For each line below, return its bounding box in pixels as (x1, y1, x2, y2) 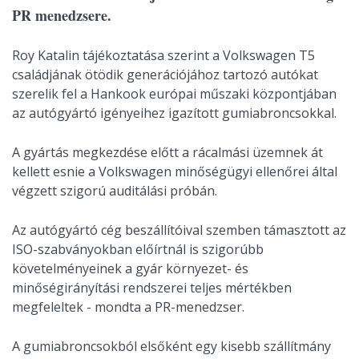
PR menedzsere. (12, 5, 111, 26)
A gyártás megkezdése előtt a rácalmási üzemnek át (12, 143, 323, 161)
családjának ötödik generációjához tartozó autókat (12, 66, 318, 83)
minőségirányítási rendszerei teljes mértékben (12, 279, 292, 296)
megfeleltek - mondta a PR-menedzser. (12, 298, 244, 316)
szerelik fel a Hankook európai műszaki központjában (12, 85, 337, 103)
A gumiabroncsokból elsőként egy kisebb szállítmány (12, 337, 331, 355)
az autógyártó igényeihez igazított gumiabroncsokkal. (12, 104, 337, 122)
